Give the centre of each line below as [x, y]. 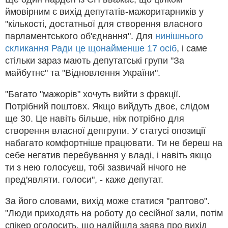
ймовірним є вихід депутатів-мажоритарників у [104, 11]
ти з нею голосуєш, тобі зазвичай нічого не [96, 167]
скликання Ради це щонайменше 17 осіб [91, 48]
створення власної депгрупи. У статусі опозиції [105, 131]
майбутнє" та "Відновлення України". [83, 73]
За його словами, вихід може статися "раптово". [107, 201]
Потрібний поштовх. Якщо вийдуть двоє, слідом [107, 106]
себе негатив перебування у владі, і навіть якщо [108, 155]
